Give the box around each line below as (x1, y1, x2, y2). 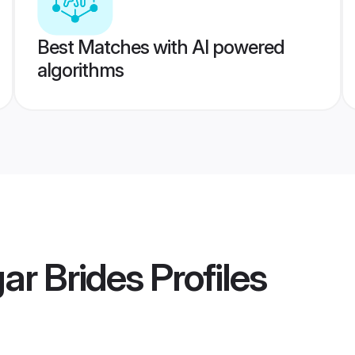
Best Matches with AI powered (36, 36, 284, 59)
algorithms (36, 59, 124, 82)
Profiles (143, 254, 266, 301)
